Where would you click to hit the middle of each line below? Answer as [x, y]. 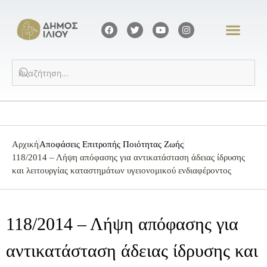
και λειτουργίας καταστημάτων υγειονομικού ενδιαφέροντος [122, 171]
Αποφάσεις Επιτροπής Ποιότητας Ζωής [111, 145]
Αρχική [25, 145]
